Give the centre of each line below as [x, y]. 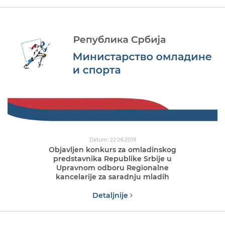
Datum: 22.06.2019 [113, 140]
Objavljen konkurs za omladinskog [113, 149]
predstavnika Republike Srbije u [113, 158]
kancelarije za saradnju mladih [113, 177]
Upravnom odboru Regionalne [113, 167]
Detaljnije [111, 195]
